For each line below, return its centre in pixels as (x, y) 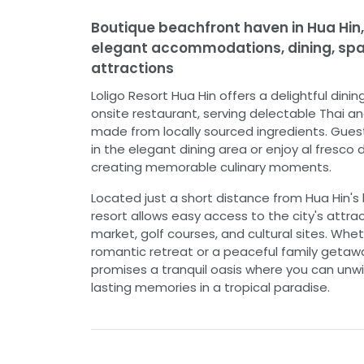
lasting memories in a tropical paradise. (210, 288)
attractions (132, 69)
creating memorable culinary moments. (211, 167)
